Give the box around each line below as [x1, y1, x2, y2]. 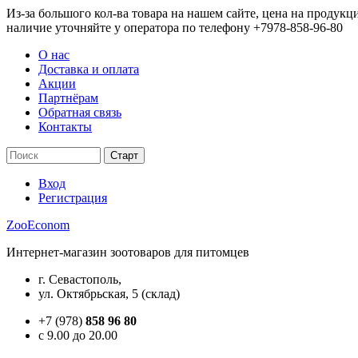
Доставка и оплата [38, 62, 139, 76]
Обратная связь [38, 105, 121, 119]
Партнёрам [38, 91, 98, 105]
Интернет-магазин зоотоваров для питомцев [6, 245, 249, 259]
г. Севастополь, [38, 272, 121, 286]
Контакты [38, 120, 92, 133]
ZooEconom [6, 218, 70, 232]
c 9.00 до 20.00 [38, 328, 117, 342]
